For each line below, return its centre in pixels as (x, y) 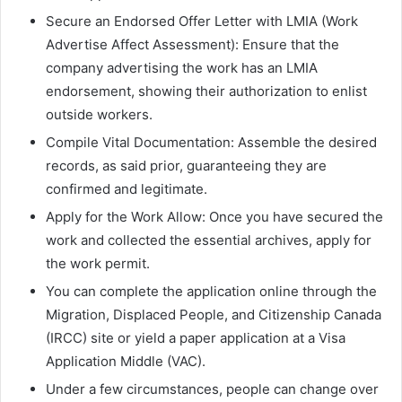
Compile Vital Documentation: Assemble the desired (211, 143)
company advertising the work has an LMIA (182, 68)
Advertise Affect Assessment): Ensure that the (192, 45)
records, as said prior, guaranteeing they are (186, 166)
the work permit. (98, 264)
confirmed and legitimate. (127, 189)
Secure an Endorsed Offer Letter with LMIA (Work (202, 22)
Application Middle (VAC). (126, 362)
